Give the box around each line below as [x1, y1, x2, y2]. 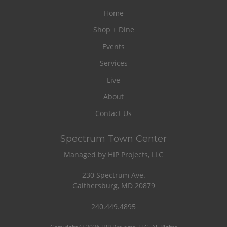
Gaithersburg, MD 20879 [72, 180, 155, 191]
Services [99, 58, 128, 68]
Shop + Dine [93, 24, 134, 34]
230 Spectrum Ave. [82, 170, 145, 180]
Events [102, 41, 125, 51]
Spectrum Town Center [60, 133, 167, 144]
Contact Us [95, 108, 132, 118]
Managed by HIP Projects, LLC [64, 149, 163, 159]
